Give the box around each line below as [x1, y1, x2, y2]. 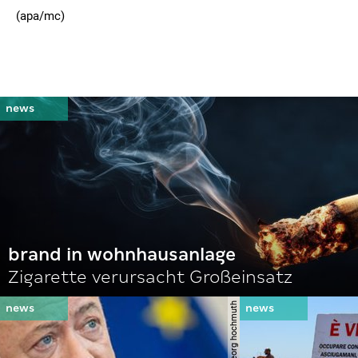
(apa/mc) [16, 9, 65, 23]
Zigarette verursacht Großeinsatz [8, 267, 292, 287]
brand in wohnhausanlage [8, 245, 236, 265]
